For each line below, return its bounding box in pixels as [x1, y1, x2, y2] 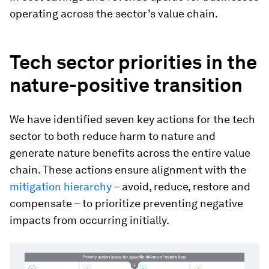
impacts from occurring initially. [10, 213, 169, 226]
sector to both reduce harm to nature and [10, 129, 216, 142]
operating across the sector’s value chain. [10, 7, 218, 20]
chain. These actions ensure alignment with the [10, 163, 246, 176]
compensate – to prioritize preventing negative [10, 196, 243, 210]
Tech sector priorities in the [10, 50, 257, 74]
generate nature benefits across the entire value [10, 146, 250, 159]
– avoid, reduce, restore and [112, 180, 250, 193]
